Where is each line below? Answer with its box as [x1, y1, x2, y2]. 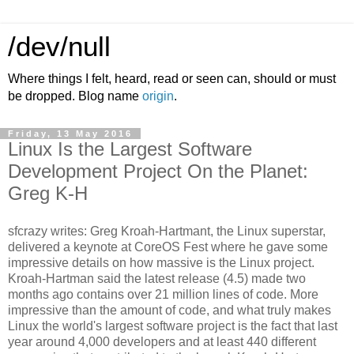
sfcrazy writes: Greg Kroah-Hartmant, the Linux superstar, [8, 224, 326, 238]
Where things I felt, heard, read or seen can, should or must [8, 72, 336, 85]
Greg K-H [8, 183, 88, 204]
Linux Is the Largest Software [8, 138, 252, 160]
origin [142, 89, 174, 103]
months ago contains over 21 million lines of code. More [8, 287, 318, 301]
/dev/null [8, 32, 111, 62]
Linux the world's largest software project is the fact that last [8, 318, 337, 333]
